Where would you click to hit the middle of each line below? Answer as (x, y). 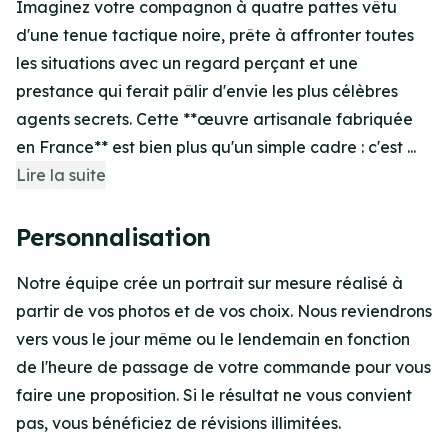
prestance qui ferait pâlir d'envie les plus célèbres (207, 91)
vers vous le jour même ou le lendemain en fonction (213, 339)
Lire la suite (61, 175)
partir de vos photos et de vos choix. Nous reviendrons (224, 311)
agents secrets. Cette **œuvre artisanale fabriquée (214, 119)
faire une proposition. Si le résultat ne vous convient (214, 395)
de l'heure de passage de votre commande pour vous (223, 367)
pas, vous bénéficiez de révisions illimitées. (178, 423)
